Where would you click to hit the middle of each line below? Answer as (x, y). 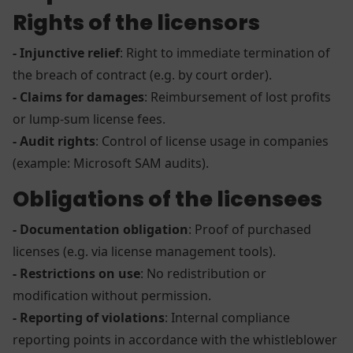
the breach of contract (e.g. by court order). (145, 74)
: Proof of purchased (250, 229)
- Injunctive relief (66, 52)
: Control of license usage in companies (212, 141)
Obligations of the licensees (169, 199)
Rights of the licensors (140, 22)
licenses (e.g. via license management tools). (147, 251)
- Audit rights (54, 141)
